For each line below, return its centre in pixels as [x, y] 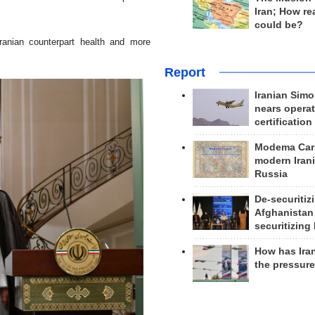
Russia [271, 174]
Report [185, 72]
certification [283, 122]
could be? [278, 25]
